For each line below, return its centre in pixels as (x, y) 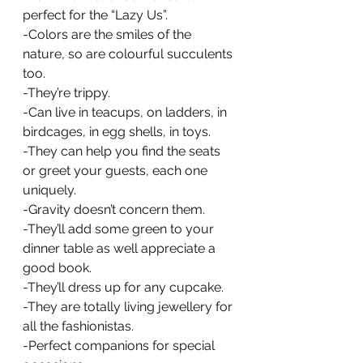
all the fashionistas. (78, 326)
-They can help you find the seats (123, 151)
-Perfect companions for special (120, 346)
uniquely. (49, 190)
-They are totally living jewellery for (129, 307)
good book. (57, 268)
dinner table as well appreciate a (121, 248)
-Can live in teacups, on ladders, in (126, 112)
